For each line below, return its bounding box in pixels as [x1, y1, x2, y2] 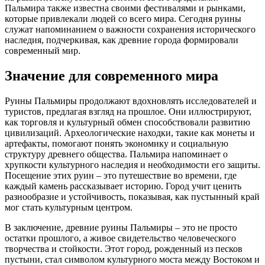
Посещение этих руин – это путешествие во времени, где [5, 170, 237, 180]
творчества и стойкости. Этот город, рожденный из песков [5, 243, 243, 254]
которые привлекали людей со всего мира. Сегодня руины [5, 14, 241, 24]
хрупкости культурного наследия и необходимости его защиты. [5, 159, 260, 170]
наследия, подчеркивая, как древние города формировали [5, 35, 238, 46]
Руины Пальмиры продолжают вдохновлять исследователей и [5, 95, 257, 106]
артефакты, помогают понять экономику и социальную [5, 138, 228, 148]
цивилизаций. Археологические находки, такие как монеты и [5, 127, 255, 138]
